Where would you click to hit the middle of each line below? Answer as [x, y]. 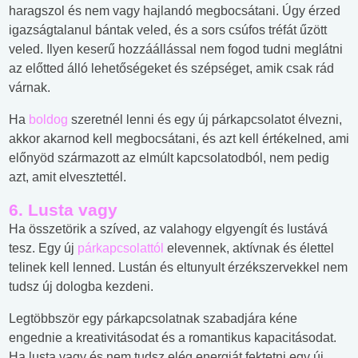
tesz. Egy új [43, 249]
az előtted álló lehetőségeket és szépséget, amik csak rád [171, 69]
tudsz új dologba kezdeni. [81, 287]
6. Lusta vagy [63, 210]
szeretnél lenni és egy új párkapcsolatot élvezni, [205, 120]
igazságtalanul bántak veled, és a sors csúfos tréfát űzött [168, 30]
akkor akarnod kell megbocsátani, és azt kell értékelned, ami [179, 139]
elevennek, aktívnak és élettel [249, 249]
